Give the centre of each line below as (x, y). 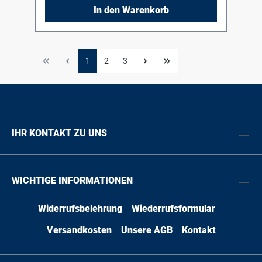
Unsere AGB (146, 230)
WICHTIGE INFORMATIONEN (72, 181)
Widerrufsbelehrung (80, 209)
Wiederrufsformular (173, 209)
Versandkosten (79, 230)
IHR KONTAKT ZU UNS (59, 133)
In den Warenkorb (131, 11)
